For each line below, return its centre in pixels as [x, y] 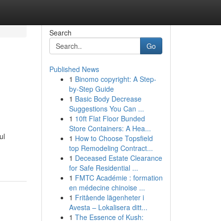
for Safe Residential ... [103, 168]
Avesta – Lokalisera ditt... [108, 207]
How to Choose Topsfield [114, 138]
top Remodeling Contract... [111, 148]
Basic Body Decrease [108, 99]
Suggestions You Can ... [106, 109]
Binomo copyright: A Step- [115, 79]
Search [60, 33]
